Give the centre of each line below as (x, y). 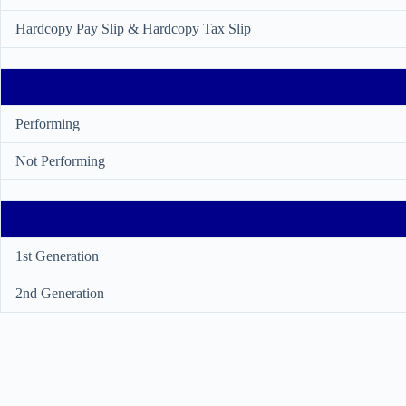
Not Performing (60, 161)
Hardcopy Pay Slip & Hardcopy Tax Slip (133, 29)
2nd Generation (60, 293)
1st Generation (57, 256)
